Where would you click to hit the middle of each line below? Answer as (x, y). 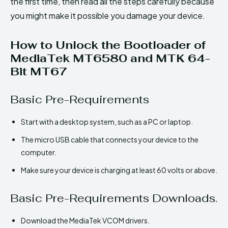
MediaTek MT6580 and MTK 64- (110, 58)
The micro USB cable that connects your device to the (110, 140)
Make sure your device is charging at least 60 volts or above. (119, 170)
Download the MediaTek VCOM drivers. (85, 221)
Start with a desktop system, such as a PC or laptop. (107, 122)
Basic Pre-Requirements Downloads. (114, 198)
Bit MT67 (39, 72)
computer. (39, 152)
